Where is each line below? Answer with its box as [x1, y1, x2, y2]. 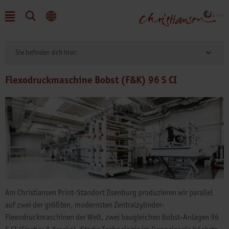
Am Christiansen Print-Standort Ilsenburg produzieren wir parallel [5, 189, 213, 197]
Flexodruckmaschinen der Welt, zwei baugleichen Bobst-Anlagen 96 [5, 213, 219, 221]
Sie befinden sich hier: [15, 50, 77, 56]
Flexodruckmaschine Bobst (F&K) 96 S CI [5, 76, 177, 85]
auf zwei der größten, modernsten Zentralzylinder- [5, 201, 165, 209]
